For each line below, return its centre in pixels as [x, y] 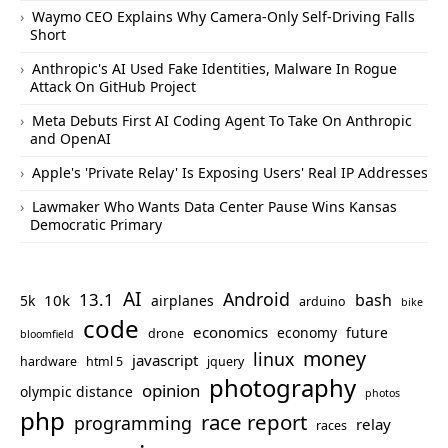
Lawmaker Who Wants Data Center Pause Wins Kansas [214, 207]
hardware [48, 362]
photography [282, 388]
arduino [322, 302]
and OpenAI [70, 139]
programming [133, 423]
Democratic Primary [96, 225]
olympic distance [76, 392]
